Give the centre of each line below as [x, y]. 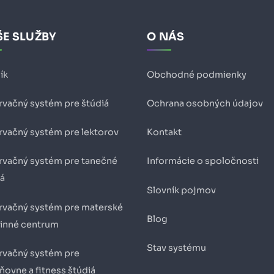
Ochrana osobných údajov [205, 104]
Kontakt [164, 132]
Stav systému [176, 248]
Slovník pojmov [181, 191]
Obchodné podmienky [197, 75]
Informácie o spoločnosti [203, 161]
